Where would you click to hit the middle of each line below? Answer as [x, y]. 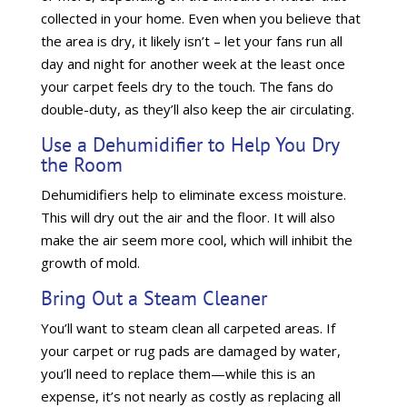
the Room [81, 164]
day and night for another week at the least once [193, 64]
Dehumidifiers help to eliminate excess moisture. [193, 194]
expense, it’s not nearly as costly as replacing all [190, 396]
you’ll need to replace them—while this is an [178, 373]
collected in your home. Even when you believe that [200, 18]
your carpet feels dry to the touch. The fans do [187, 86]
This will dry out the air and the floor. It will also [188, 217]
